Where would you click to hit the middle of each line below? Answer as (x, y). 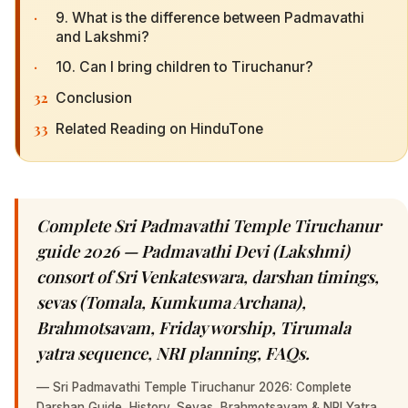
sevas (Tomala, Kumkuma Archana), (171, 301)
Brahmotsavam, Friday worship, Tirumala (194, 327)
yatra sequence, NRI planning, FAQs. (173, 352)
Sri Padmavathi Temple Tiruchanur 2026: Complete (202, 387)
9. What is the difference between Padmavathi (210, 17)
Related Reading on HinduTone (159, 128)
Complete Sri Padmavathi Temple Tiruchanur (209, 225)
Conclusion (94, 98)
